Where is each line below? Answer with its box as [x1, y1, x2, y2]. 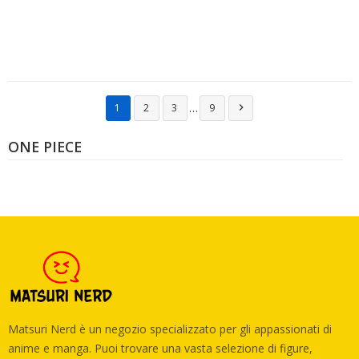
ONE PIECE [8, 137, 82, 156]
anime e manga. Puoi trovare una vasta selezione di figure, [8, 340, 313, 356]
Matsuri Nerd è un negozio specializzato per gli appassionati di [8, 321, 332, 337]
